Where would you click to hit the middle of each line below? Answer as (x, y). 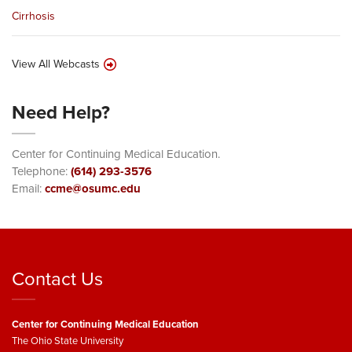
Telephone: (41, 171)
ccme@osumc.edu (93, 189)
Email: (28, 188)
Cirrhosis (33, 16)
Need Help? (61, 112)
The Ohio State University (68, 340)
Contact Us (57, 278)
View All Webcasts (56, 64)
